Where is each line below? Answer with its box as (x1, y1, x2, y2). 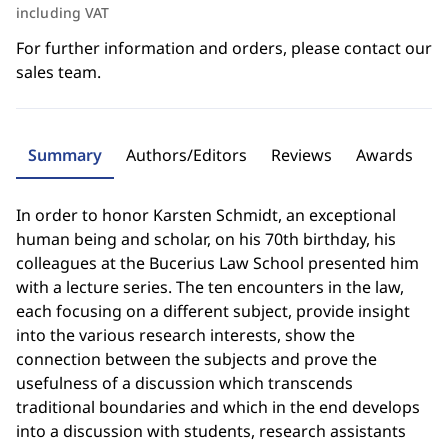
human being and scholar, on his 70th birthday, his (16, 228, 396, 250)
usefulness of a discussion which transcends (16, 372, 353, 394)
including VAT (16, 3, 110, 22)
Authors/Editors (126, 144, 247, 166)
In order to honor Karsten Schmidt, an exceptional (16, 204, 396, 226)
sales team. (16, 61, 101, 83)
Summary (28, 144, 102, 166)
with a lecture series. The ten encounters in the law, (16, 276, 404, 298)
